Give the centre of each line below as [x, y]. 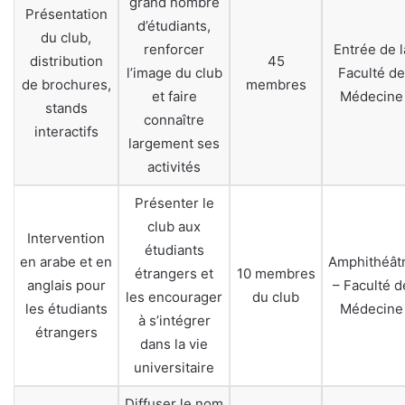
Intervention [66, 239]
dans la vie [174, 344]
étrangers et [174, 274]
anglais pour [66, 286]
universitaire [174, 368]
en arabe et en [66, 262]
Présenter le [174, 203]
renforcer [174, 50]
